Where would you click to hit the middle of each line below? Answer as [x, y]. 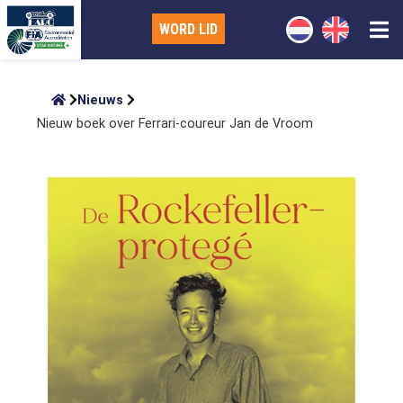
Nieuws [100, 100]
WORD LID [188, 30]
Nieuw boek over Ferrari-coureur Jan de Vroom [175, 124]
